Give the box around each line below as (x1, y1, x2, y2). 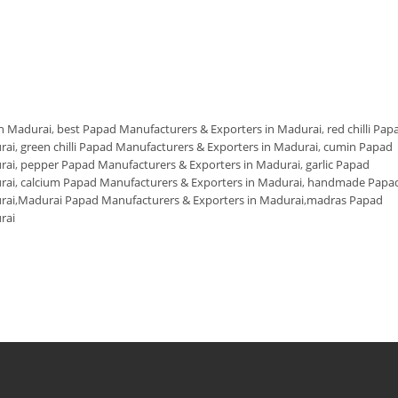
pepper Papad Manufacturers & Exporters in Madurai (20, 156, 300, 172)
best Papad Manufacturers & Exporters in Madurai (57, 121, 322, 137)
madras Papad (306, 192, 383, 208)
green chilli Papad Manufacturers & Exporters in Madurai (20, 139, 318, 155)
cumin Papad (323, 139, 393, 155)
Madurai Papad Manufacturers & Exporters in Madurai (18, 192, 304, 208)
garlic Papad (306, 156, 370, 172)
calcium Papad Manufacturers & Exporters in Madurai (20, 174, 302, 190)
